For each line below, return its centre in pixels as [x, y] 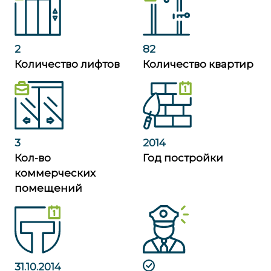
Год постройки [183, 158]
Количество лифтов [67, 64]
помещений [48, 188]
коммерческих [55, 173]
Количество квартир [198, 64]
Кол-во [33, 158]
